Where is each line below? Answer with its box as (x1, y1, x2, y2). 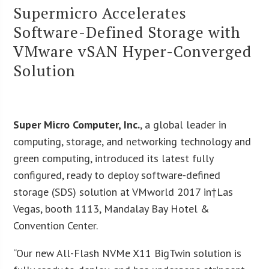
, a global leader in (140, 117, 227, 131)
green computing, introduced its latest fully (13, 151, 214, 165)
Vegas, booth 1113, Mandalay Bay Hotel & (13, 201, 210, 216)
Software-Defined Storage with (13, 21, 241, 42)
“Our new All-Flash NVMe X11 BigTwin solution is (13, 246, 242, 260)
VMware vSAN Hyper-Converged (13, 40, 252, 61)
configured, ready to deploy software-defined (13, 168, 221, 182)
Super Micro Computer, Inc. (13, 117, 141, 131)
